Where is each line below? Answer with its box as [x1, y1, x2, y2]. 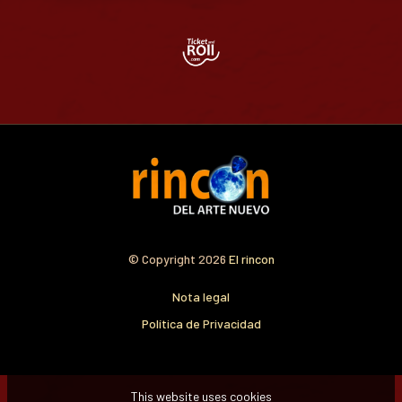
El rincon [228, 250, 275, 267]
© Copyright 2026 [127, 250, 229, 267]
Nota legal [172, 288, 230, 304]
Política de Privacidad [141, 315, 261, 331]
